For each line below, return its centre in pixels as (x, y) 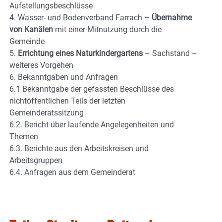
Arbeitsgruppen (36, 160)
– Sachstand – (170, 53)
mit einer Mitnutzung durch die (107, 29)
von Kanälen (31, 29)
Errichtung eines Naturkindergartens (79, 53)
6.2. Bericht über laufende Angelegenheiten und (92, 124)
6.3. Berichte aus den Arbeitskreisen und (79, 148)
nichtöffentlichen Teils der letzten (67, 101)
